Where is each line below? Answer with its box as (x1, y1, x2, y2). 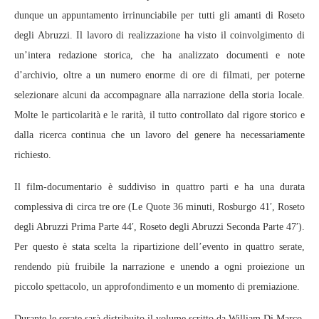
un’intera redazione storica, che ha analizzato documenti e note (14, 50, 305, 61)
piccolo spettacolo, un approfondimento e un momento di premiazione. (14, 281, 300, 292)
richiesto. (14, 150, 51, 160)
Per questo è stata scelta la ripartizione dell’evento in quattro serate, (14, 241, 305, 252)
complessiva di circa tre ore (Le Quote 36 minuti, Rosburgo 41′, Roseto (14, 202, 305, 212)
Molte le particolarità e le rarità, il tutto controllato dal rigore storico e (14, 110, 305, 120)
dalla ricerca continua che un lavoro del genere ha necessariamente (14, 130, 305, 140)
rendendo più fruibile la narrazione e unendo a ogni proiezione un (14, 261, 305, 272)
